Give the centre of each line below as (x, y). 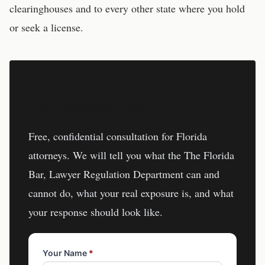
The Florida (209, 155)
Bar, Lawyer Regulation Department (106, 174)
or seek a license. (46, 27)
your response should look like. (96, 212)
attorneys (48, 155)
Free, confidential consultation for (102, 136)
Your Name (66, 253)
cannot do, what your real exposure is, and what (131, 193)
